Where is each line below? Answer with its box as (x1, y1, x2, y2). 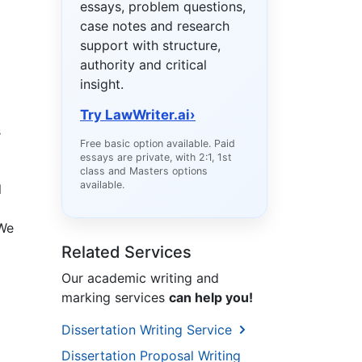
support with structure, (80, 37, 221, 54)
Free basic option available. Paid (80, 137, 235, 150)
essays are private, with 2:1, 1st (80, 151, 232, 164)
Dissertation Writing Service (61, 322, 236, 339)
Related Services (61, 242, 192, 263)
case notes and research (80, 18, 229, 35)
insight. (80, 76, 124, 93)
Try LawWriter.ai (80, 107, 190, 124)
